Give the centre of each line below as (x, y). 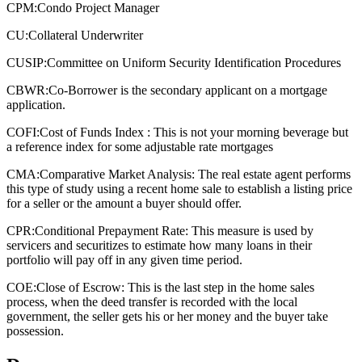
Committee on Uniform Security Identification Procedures (194, 62)
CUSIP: (27, 62)
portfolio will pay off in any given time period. (124, 259)
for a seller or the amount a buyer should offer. (124, 203)
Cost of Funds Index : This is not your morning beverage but (194, 132)
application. (36, 104)
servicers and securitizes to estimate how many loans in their (159, 245)
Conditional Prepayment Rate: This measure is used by (174, 230)
